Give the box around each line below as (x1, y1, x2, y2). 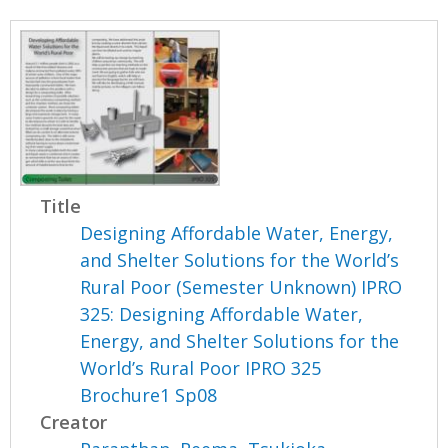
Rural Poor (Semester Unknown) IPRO (80, 274, 403, 299)
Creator (40, 409, 108, 434)
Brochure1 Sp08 (80, 382, 218, 407)
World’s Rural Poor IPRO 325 (80, 355, 322, 380)
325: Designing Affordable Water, (80, 301, 364, 326)
